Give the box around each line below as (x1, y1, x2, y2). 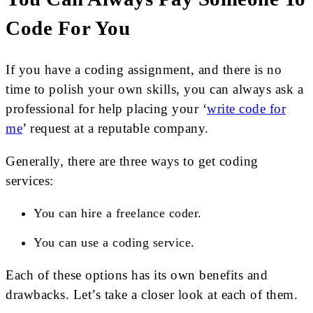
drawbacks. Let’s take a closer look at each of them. (6, 286, 298, 302)
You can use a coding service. (34, 235, 195, 249)
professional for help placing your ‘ (6, 101, 207, 116)
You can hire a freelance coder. (34, 205, 202, 220)
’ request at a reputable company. (22, 120, 209, 136)
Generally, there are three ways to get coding (6, 153, 259, 168)
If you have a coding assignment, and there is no (6, 61, 282, 77)
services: (6, 173, 54, 188)
